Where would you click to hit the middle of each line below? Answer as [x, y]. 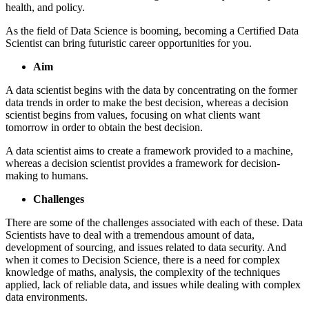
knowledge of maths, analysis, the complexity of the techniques [143, 272]
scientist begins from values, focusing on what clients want [133, 114]
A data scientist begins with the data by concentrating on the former [151, 90]
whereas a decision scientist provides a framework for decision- [143, 163]
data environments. [48, 297]
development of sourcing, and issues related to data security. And [146, 247]
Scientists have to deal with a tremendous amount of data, [130, 235]
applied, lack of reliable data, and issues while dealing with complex [153, 284]
